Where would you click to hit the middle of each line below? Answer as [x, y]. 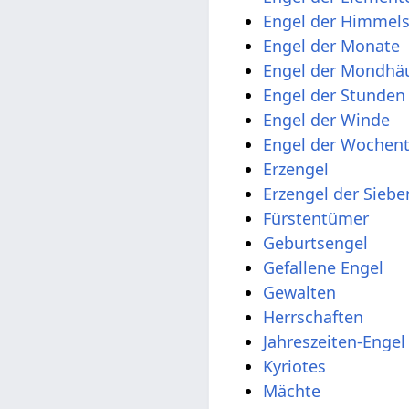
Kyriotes [295, 366]
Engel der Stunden [335, 94]
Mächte [292, 390]
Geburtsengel [316, 242]
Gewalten [300, 292]
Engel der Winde [327, 119]
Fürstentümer [316, 218]
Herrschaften [314, 316]
